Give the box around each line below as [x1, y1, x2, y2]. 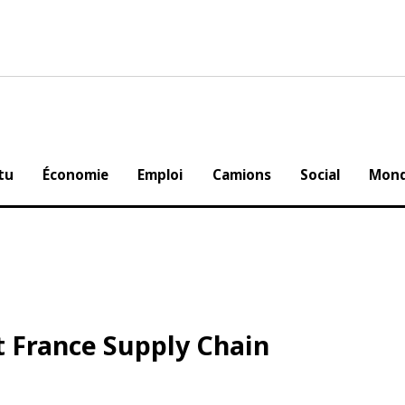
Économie [66, 174, 136, 193]
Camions [244, 174, 306, 193]
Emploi [165, 174, 214, 193]
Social [336, 174, 380, 193]
